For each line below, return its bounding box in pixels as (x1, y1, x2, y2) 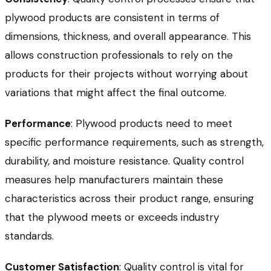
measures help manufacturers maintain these (5, 172, 223, 186)
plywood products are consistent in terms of (5, 10, 220, 24)
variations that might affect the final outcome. (5, 85, 226, 99)
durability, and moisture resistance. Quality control (5, 154, 244, 168)
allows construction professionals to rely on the (5, 48, 233, 62)
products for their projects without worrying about (5, 67, 248, 80)
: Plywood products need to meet (71, 116, 232, 130)
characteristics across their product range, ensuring (5, 191, 254, 205)
